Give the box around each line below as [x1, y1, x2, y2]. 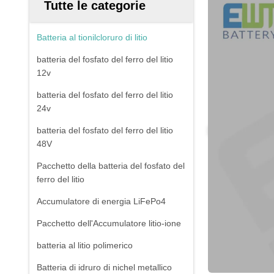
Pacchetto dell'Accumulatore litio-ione [37, 218, 181, 228]
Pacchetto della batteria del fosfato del [37, 161, 185, 171]
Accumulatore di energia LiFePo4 [37, 196, 166, 206]
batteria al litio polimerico [37, 240, 133, 250]
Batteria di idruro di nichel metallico [37, 262, 172, 272]
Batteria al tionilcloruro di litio [37, 32, 147, 42]
